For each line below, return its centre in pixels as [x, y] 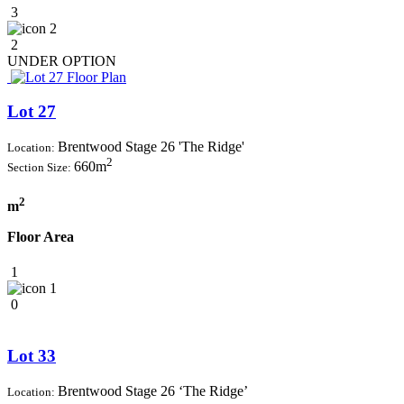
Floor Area [41, 236]
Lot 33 [32, 355]
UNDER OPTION [62, 60]
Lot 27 [32, 112]
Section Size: [41, 168]
